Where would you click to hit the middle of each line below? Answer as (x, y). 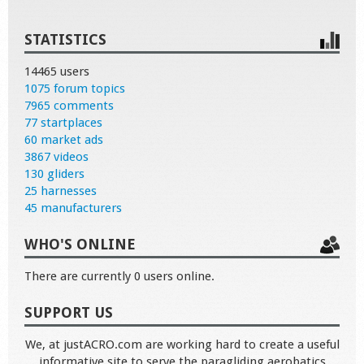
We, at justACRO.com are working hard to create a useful (182, 344)
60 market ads (64, 139)
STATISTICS (65, 39)
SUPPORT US (69, 312)
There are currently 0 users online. (119, 276)
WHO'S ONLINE (80, 244)
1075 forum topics (75, 88)
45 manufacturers (73, 208)
